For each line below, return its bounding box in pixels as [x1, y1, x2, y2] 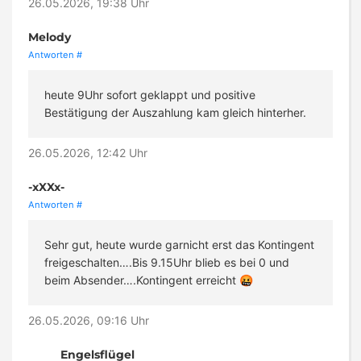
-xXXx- [28, 180, 64, 195]
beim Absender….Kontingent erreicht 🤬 [44, 273, 253, 288]
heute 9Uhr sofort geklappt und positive [44, 88, 255, 102]
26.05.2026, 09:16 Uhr [28, 313, 149, 328]
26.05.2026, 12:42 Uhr [28, 146, 147, 160]
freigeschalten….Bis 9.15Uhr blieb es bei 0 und [44, 255, 289, 270]
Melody [28, 30, 71, 45]
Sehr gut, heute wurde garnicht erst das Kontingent [44, 238, 314, 252]
